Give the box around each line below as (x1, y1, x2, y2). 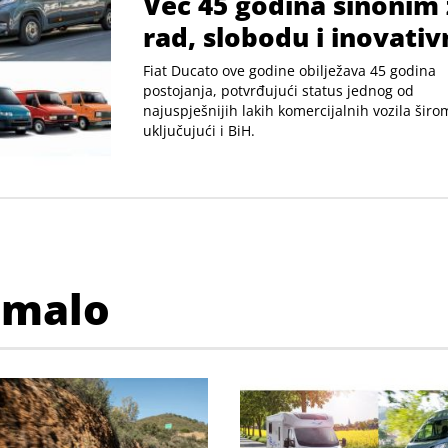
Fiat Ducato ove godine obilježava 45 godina (143, 60, 436, 80)
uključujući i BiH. (143, 120, 255, 140)
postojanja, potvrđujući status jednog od (143, 80, 414, 100)
